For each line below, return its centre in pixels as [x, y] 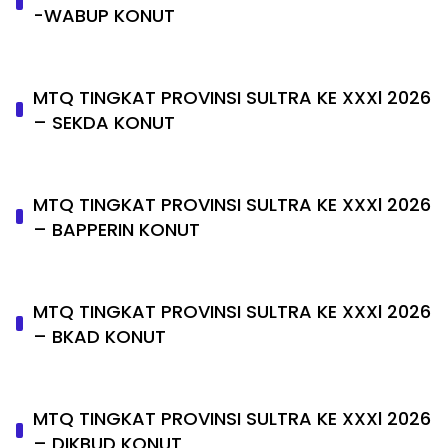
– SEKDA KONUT [104, 122]
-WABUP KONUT [104, 15]
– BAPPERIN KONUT [116, 229]
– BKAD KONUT [100, 336]
